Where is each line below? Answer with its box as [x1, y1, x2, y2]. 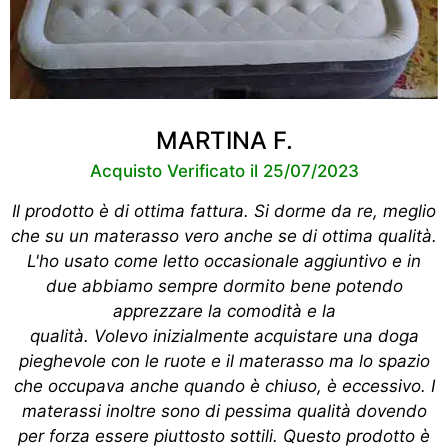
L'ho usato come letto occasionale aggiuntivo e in [27, 250, 421, 271]
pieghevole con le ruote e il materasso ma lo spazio [18, 350, 430, 371]
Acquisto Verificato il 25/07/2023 [89, 160, 359, 181]
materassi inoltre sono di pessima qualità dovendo [21, 400, 427, 421]
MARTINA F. [155, 125, 293, 155]
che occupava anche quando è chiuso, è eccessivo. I [13, 375, 435, 396]
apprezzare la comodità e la [112, 300, 336, 321]
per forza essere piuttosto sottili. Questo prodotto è [18, 425, 430, 446]
